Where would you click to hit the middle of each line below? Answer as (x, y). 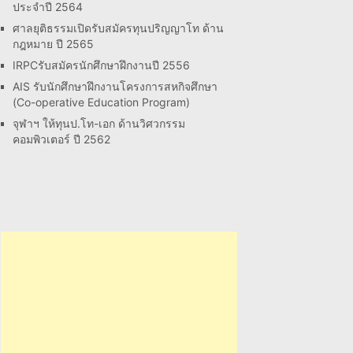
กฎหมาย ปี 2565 (53, 44)
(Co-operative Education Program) (101, 102)
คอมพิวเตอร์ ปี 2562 (61, 139)
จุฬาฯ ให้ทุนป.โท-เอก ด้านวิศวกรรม (99, 123)
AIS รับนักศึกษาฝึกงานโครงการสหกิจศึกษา (115, 86)
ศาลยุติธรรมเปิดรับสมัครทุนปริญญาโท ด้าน (118, 28)
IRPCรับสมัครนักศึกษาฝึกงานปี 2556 (101, 65)
